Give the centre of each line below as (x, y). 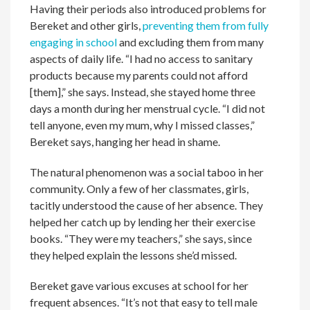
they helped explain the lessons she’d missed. (134, 255)
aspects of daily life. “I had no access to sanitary (142, 59)
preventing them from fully (206, 26)
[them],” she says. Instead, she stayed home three (143, 92)
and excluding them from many (191, 42)
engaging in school (74, 42)
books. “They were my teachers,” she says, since (141, 239)
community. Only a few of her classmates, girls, (139, 189)
